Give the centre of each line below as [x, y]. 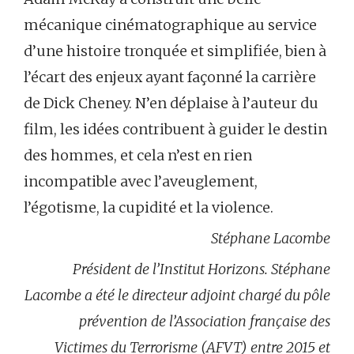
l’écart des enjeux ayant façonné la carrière [170, 77]
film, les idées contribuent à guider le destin [175, 129]
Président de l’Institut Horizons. [172, 269]
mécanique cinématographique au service [170, 24]
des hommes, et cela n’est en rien [138, 155]
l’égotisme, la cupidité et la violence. [149, 207]
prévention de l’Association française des [205, 321]
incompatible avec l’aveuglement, [141, 181]
